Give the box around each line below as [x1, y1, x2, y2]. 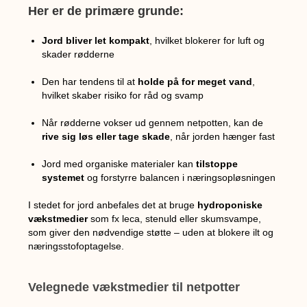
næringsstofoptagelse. [28, 240, 125, 251]
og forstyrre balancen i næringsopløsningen [84, 171, 276, 183]
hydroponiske [197, 199, 263, 210]
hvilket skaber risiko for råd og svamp [42, 89, 204, 101]
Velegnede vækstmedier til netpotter [28, 280, 241, 294]
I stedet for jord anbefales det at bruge [28, 199, 198, 210]
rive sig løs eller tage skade [42, 130, 171, 142]
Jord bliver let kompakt [42, 34, 150, 46]
